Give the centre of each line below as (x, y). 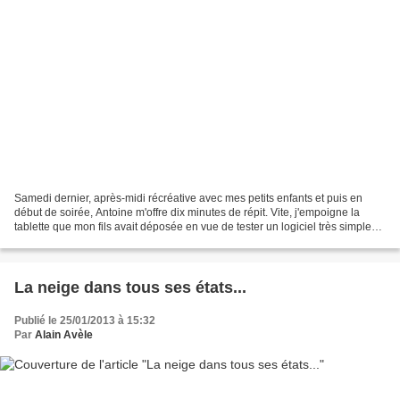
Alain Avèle (64, 335)
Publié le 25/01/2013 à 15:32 (85, 321)
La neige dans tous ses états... (130, 288)
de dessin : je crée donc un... (83, 242)
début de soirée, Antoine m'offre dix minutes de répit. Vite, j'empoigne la (187, 213)
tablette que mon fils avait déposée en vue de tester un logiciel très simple (193, 227)
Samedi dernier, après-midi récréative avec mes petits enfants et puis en (188, 199)
